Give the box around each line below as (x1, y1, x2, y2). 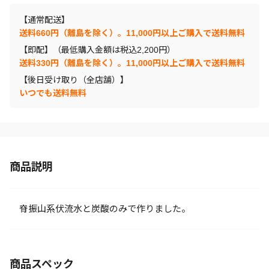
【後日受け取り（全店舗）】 (19, 75, 128, 85)
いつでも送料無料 (19, 88, 86, 98)
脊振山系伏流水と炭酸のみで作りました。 (19, 204, 190, 214)
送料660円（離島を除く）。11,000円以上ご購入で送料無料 (19, 28, 245, 38)
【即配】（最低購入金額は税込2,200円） (19, 45, 175, 55)
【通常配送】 (19, 15, 70, 25)
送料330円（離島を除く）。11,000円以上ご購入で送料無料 (19, 58, 245, 68)
